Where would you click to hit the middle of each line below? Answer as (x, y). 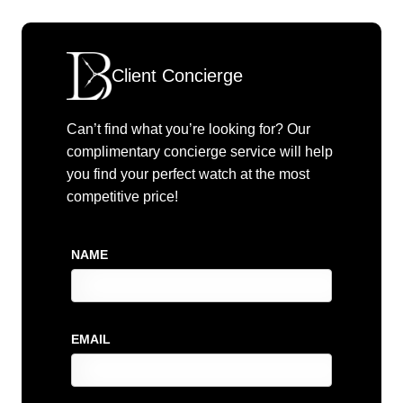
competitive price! (122, 197)
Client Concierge (177, 76)
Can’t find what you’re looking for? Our (188, 130)
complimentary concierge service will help (200, 152)
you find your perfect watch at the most (188, 175)
